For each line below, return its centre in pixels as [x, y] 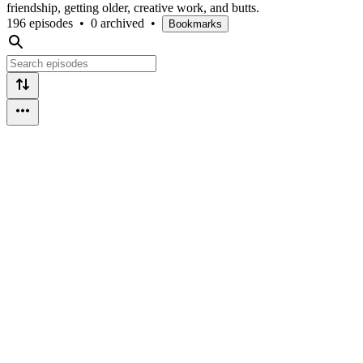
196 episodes [40, 23]
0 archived [117, 23]
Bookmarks [195, 23]
